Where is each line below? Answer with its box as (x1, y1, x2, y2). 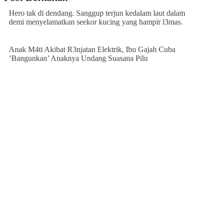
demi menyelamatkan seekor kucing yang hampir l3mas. (9, 18, 183, 27)
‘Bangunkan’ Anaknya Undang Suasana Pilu (9, 54, 148, 63)
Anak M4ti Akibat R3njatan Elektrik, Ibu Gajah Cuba (9, 45, 175, 54)
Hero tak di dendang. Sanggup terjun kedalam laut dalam (9, 9, 185, 18)
